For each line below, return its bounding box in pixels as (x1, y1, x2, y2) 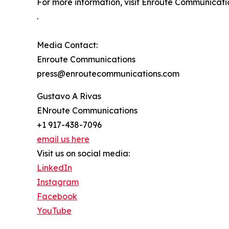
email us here (37, 134, 89, 145)
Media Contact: (37, 40, 98, 51)
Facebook (37, 191, 77, 202)
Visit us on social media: (37, 148, 130, 159)
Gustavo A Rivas (37, 91, 101, 102)
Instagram (37, 177, 79, 188)
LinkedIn (37, 163, 72, 173)
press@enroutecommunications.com (37, 68, 179, 79)
